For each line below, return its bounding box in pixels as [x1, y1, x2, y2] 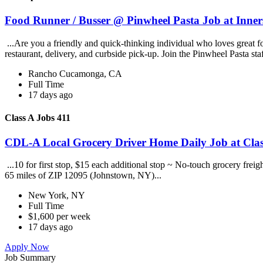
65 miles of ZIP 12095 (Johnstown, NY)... [5, 170, 164, 181]
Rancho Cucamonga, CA [28, 69, 122, 79]
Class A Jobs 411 [5, 113, 70, 123]
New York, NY [28, 190, 85, 201]
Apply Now [5, 242, 49, 252]
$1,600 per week [28, 211, 90, 222]
